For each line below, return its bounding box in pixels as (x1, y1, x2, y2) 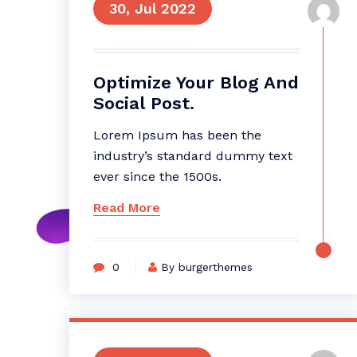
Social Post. (93, 93, 194, 113)
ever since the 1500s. (93, 169, 222, 184)
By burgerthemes (161, 261, 253, 273)
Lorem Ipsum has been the (93, 127, 261, 143)
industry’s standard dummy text (93, 148, 292, 163)
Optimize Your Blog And (93, 73, 299, 92)
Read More (93, 200, 160, 215)
